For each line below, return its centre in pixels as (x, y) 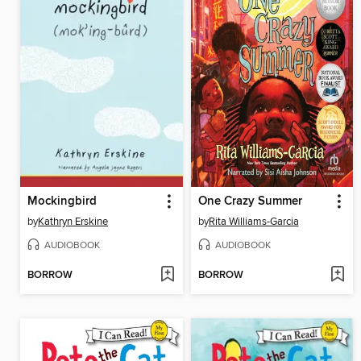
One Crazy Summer (250, 202)
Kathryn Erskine (73, 222)
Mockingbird (62, 202)
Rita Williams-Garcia (253, 222)
